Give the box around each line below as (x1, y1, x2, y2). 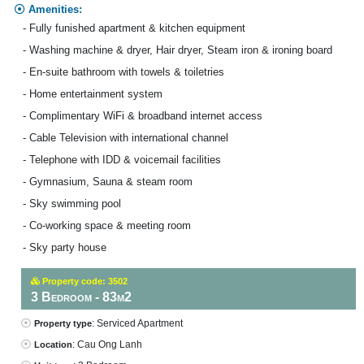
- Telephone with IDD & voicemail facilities (22, 153, 221, 166)
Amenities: (24, 2, 82, 15)
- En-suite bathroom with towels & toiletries (22, 65, 224, 78)
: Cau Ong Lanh (71, 338, 142, 350)
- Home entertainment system (22, 87, 162, 100)
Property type (33, 318, 92, 328)
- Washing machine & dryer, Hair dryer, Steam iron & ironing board (22, 43, 332, 56)
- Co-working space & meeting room (22, 219, 191, 232)
